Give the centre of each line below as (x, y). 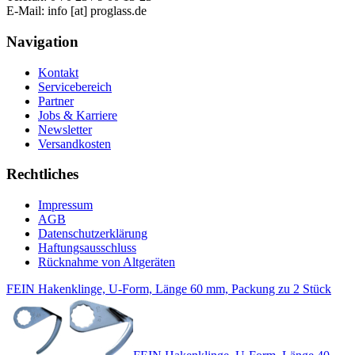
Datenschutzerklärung (93, 234)
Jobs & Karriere (78, 115)
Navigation (42, 42)
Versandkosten (74, 143)
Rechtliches (42, 174)
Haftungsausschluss (87, 248)
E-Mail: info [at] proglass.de (76, 11)
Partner (56, 101)
